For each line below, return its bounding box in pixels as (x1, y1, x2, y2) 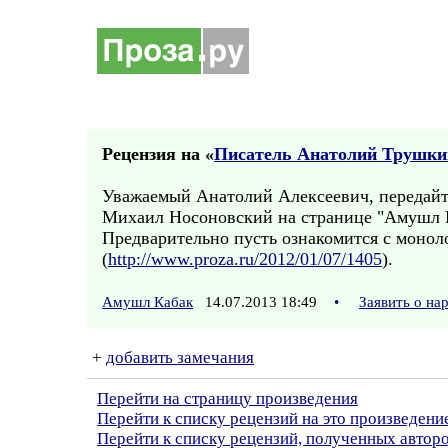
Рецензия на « (102, 144, 214, 164)
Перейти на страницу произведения (97, 389, 358, 408)
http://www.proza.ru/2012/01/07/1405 (108, 249, 382, 269)
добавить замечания (106, 348, 254, 367)
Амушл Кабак (102, 294, 193, 310)
